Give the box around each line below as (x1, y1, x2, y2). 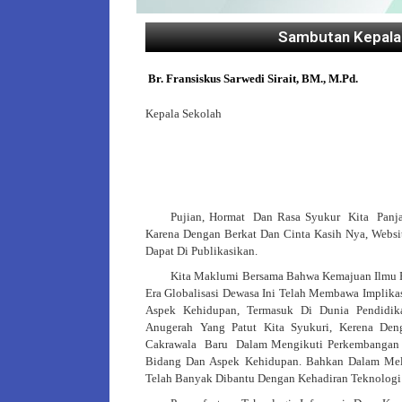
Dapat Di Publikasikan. (145, 244, 258, 258)
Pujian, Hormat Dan (170, 210, 278, 224)
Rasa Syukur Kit (277, 210, 364, 224)
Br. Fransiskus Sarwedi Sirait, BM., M (145, 72, 339, 86)
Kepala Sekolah (145, 106, 222, 120)
